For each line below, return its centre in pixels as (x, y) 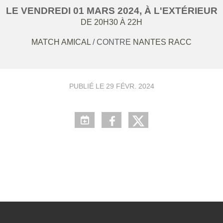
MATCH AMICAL (62, 42)
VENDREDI (47, 11)
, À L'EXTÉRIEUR (178, 11)
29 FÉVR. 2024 (130, 86)
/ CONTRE (113, 42)
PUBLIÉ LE (87, 86)
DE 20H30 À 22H (111, 22)
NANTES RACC (162, 42)
